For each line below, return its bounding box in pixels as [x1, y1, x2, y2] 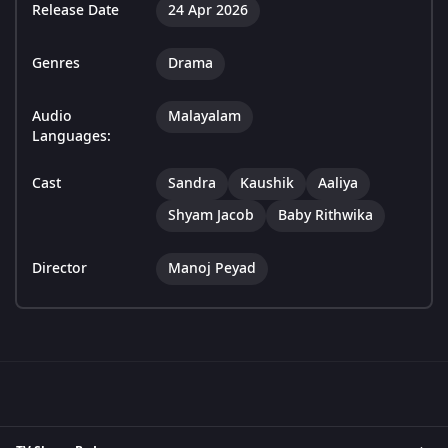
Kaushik [240, 173, 294, 195]
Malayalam [168, 106, 241, 128]
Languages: [32, 126, 111, 148]
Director [32, 258, 87, 280]
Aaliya [318, 173, 358, 195]
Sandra [168, 173, 216, 195]
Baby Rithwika [278, 205, 373, 227]
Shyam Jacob [168, 205, 254, 227]
